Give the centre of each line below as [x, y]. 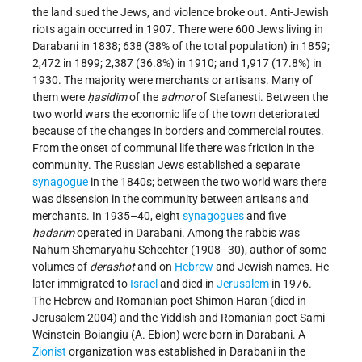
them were [60, 97]
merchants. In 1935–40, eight [107, 216]
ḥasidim [107, 97]
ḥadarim [53, 233]
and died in [187, 284]
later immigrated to [81, 284]
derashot [112, 267]
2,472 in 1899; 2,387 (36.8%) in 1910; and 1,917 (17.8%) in [177, 63]
